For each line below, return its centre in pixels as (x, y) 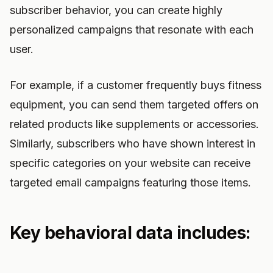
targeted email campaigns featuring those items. (130, 183)
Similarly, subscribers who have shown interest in (133, 144)
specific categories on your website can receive (130, 163)
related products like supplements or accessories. (134, 124)
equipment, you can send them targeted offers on (134, 105)
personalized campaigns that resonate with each (132, 30)
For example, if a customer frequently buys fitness (136, 85)
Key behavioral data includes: (130, 233)
